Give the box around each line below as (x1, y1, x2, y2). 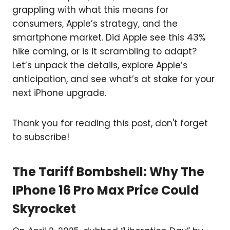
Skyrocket (12, 200, 76, 218)
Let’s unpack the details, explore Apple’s (12, 59, 187, 72)
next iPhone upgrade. (12, 87, 106, 100)
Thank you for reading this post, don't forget (12, 117, 208, 130)
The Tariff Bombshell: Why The (12, 163, 204, 181)
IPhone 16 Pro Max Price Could (12, 182, 199, 199)
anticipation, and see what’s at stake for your (12, 73, 215, 86)
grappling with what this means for (12, 4, 168, 16)
